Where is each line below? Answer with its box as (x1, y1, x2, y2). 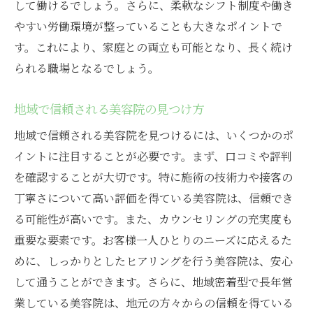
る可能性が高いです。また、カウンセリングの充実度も (14, 211, 293, 228)
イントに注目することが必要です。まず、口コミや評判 (14, 148, 292, 165)
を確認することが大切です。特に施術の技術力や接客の (14, 169, 293, 186)
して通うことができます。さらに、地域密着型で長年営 (14, 274, 293, 291)
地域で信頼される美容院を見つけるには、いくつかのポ (14, 127, 293, 144)
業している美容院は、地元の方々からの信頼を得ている (14, 295, 293, 312)
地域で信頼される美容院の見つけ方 (14, 100, 204, 118)
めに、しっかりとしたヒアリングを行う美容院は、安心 (14, 253, 293, 270)
